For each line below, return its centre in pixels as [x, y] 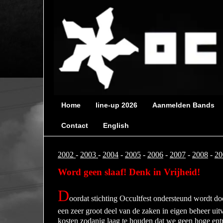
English [116, 126]
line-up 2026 [116, 105]
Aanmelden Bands [183, 105]
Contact [75, 126]
